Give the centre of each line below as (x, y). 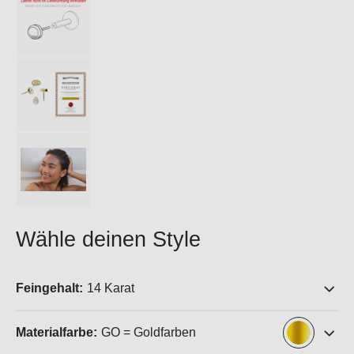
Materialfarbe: (56, 332)
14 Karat (111, 288)
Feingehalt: (49, 288)
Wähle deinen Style (108, 239)
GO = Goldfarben (149, 332)
